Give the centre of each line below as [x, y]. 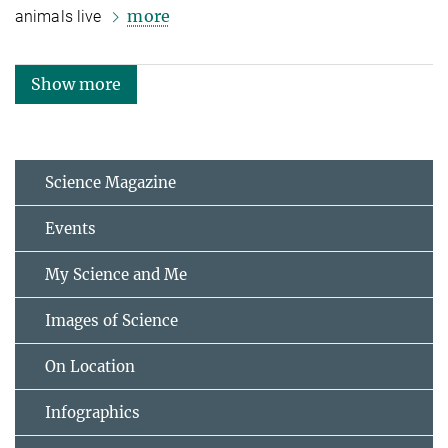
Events [70, 229]
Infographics [92, 413]
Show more [76, 84]
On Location [90, 367]
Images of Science [111, 321]
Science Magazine [110, 183]
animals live [60, 17]
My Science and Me [116, 275]
